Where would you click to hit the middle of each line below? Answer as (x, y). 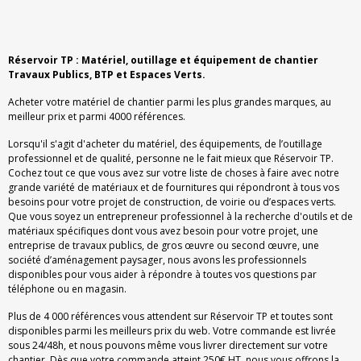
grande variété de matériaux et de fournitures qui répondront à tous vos (174, 188)
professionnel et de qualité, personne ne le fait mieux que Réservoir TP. (171, 159)
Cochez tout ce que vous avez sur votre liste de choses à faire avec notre (174, 173)
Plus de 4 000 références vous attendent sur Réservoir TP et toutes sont (170, 317)
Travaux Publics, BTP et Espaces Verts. (107, 75)
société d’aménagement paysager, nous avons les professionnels (157, 260)
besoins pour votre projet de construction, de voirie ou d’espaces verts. (172, 202)
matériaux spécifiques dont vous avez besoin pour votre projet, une (163, 231)
